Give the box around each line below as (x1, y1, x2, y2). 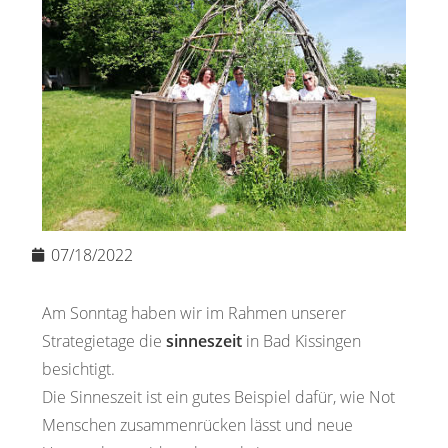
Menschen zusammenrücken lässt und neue (42, 414, 354, 437)
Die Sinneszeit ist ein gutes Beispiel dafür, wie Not (42, 386, 396, 409)
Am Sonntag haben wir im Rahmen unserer (42, 302, 347, 325)
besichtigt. (42, 358, 116, 381)
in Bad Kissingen (246, 330, 362, 353)
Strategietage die (42, 330, 167, 353)
